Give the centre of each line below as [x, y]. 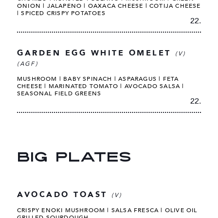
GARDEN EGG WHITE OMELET [96, 53]
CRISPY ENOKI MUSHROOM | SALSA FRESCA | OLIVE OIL [107, 210]
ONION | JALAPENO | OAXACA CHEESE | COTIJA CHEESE [109, 6]
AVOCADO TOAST [64, 194]
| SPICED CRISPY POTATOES [62, 13]
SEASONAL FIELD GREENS [60, 93]
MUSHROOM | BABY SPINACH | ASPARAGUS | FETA [98, 79]
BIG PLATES [74, 158]
